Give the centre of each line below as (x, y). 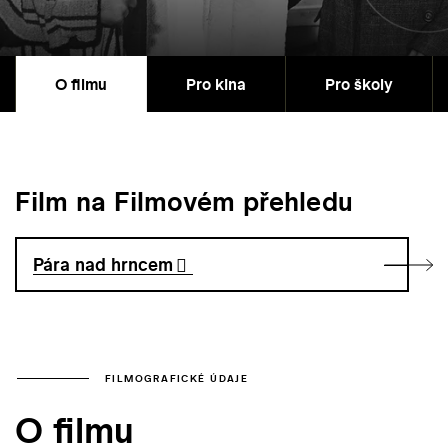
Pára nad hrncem (103, 265)
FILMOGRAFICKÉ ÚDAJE (177, 378)
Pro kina (216, 84)
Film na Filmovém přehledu (184, 202)
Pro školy (359, 84)
